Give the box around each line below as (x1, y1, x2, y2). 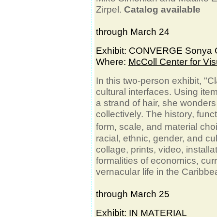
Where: (96, 56, 128, 67)
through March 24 (96, 26, 170, 37)
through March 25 (96, 188, 170, 199)
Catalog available (124, 4, 201, 15)
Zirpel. (96, 4, 124, 15)
